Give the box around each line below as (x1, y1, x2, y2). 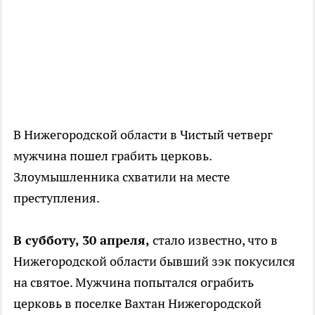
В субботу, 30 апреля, (13, 232, 150, 249)
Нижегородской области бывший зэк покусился (13, 253, 295, 270)
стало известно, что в (150, 232, 278, 249)
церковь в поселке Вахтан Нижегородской (13, 295, 262, 312)
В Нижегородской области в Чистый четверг (13, 127, 273, 143)
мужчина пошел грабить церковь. (13, 148, 212, 165)
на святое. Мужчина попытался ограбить (13, 274, 254, 291)
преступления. (13, 190, 100, 207)
